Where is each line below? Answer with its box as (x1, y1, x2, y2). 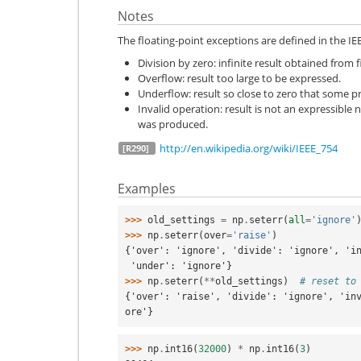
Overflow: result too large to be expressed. (138, 71, 341, 85)
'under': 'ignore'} (131, 259, 232, 272)
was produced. (138, 117, 208, 131)
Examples (118, 180, 176, 197)
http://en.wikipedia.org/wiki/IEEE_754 (160, 141, 338, 156)
